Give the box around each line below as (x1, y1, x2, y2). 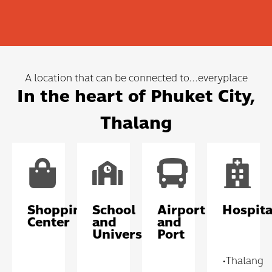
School (92, 200, 135, 220)
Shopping (27, 200, 90, 220)
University (92, 224, 158, 244)
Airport (157, 200, 205, 220)
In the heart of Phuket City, (16, 83, 256, 109)
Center (27, 212, 70, 232)
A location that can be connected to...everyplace (24, 70, 248, 86)
